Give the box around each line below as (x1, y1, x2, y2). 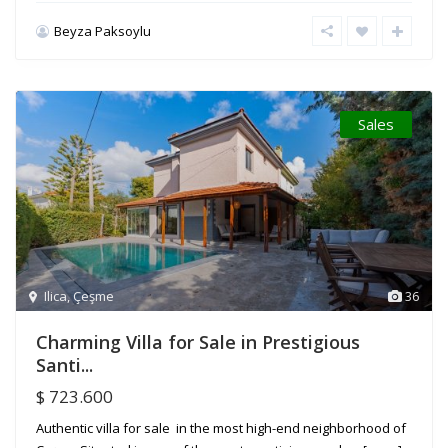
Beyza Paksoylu (54, 22, 151, 41)
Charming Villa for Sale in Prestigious (36, 330, 360, 355)
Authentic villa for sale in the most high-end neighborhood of (36, 419, 406, 438)
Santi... (36, 353, 93, 378)
